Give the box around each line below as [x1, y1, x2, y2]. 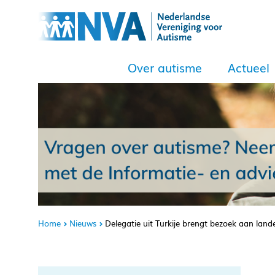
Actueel [228, 59, 269, 76]
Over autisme [128, 59, 202, 76]
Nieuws [69, 217, 96, 229]
